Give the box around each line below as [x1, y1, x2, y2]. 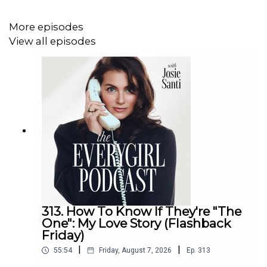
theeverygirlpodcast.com [142, 9, 246, 21]
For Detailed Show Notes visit [15, 9, 142, 21]
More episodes [9, 20, 83, 33]
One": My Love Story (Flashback [42, 216, 231, 231]
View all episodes [9, 35, 96, 47]
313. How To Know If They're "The [42, 204, 241, 219]
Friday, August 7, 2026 [99, 246, 172, 255]
